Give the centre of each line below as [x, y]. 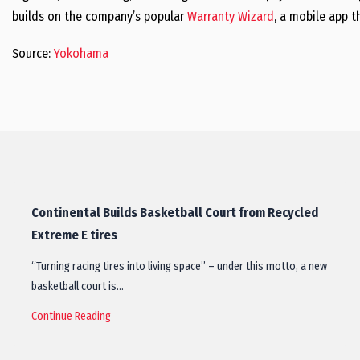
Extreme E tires [74, 235]
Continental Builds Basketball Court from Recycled [175, 213]
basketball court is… [78, 287]
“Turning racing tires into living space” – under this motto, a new [179, 267]
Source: [33, 54]
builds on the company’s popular [100, 17]
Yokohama [81, 54]
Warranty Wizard [231, 17]
